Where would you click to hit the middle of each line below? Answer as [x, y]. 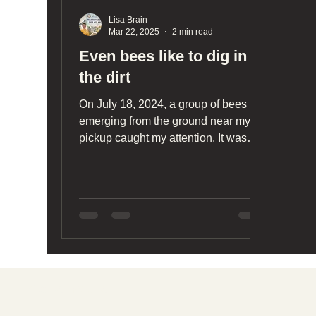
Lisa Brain [128, 20]
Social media [67, 290]
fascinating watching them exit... [159, 155]
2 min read [193, 31]
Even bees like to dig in [163, 56]
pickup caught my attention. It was [149, 138]
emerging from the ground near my [165, 121]
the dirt [105, 77]
